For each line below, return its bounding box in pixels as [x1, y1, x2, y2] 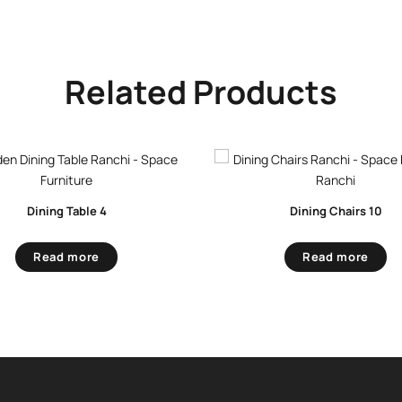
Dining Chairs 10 [289, 202, 382, 219]
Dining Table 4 [26, 202, 107, 219]
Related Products [65, 69, 337, 114]
